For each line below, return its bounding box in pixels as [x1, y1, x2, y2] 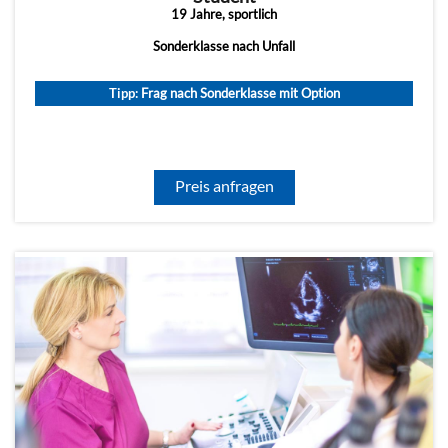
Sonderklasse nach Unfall [153, 38, 295, 55]
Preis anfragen [174, 176, 274, 196]
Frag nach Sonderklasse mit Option [137, 85, 340, 102]
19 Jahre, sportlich [171, 6, 277, 23]
